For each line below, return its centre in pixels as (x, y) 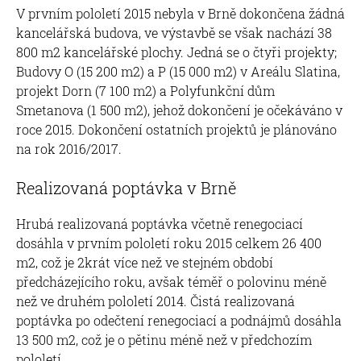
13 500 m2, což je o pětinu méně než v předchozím (164, 339)
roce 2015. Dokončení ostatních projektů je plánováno (176, 129)
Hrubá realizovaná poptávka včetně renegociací (160, 223)
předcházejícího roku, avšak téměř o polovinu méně (171, 281)
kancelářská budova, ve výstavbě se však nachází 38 (174, 32)
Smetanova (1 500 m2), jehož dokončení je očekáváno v (179, 110)
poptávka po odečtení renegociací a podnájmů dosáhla (179, 320)
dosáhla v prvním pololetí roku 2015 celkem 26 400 (169, 243)
